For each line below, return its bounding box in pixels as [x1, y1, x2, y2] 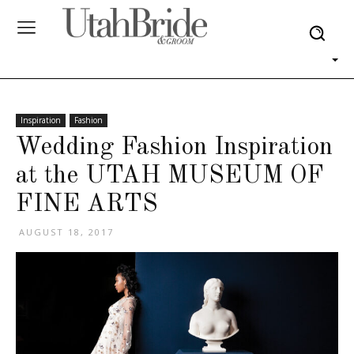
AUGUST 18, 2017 [19, 226, 114, 238]
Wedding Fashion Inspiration [16, 135, 333, 160]
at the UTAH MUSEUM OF [16, 164, 324, 189]
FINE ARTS [16, 192, 158, 217]
